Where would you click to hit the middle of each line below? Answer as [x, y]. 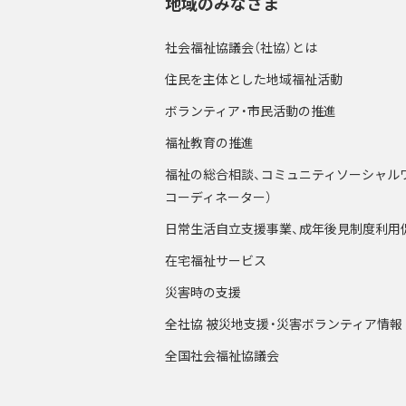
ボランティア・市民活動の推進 [251, 111]
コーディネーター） [218, 197]
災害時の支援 [203, 292]
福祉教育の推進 [209, 142]
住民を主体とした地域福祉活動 [254, 79]
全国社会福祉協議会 [222, 355]
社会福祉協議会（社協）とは [241, 47]
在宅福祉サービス [216, 260]
